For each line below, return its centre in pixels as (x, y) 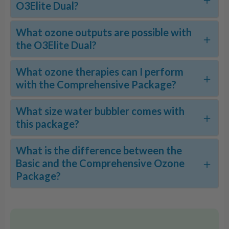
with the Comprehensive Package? (96, 85)
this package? (48, 124)
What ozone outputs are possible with (104, 32)
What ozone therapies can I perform (100, 72)
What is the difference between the (99, 151)
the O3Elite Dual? (56, 45)
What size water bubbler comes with (100, 111)
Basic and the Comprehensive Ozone (100, 163)
